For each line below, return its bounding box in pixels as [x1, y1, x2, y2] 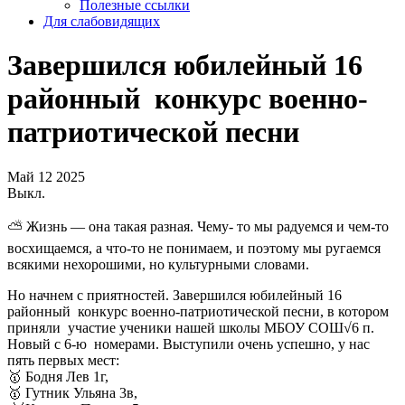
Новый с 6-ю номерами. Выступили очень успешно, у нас [7, 335, 370, 352]
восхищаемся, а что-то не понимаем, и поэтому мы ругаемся [7, 240, 381, 256]
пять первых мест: [7, 352, 119, 368]
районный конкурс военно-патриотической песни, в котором [7, 303, 389, 319]
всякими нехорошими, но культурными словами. [7, 256, 313, 272]
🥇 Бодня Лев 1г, [7, 368, 112, 384]
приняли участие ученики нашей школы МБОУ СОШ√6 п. [7, 319, 374, 335]
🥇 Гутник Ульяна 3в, [7, 384, 137, 400]
